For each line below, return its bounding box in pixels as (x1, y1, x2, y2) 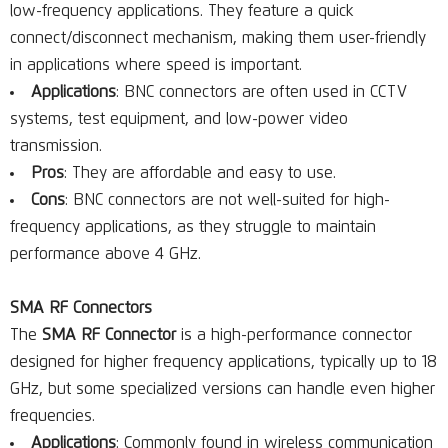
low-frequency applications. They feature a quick (10, 3, 354, 19)
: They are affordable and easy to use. (64, 165, 336, 181)
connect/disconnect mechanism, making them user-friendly (10, 30, 426, 46)
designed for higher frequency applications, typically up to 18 (10, 354, 437, 370)
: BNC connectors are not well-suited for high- (65, 192, 390, 208)
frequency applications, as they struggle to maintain (10, 219, 376, 235)
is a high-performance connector (176, 327, 412, 343)
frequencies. (10, 408, 95, 424)
